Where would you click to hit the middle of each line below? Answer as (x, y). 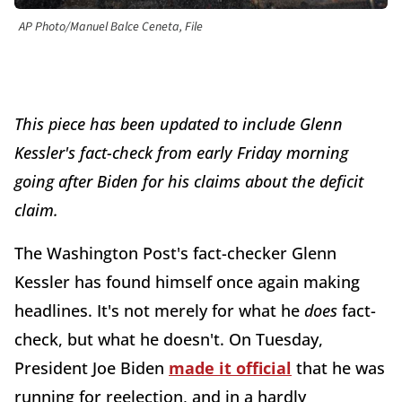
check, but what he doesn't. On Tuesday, (169, 340)
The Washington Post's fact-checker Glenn (175, 253)
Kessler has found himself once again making (187, 282)
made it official (230, 368)
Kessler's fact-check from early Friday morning (181, 153)
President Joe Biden (92, 368)
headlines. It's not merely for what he (159, 311)
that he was (338, 368)
